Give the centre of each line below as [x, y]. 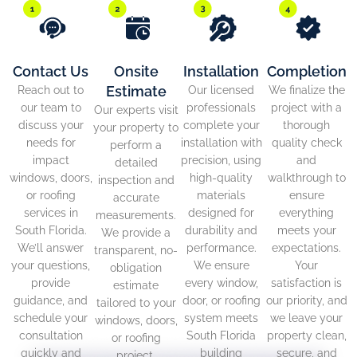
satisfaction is [306, 283]
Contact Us [51, 72]
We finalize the [306, 90]
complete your [221, 126]
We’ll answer [51, 248]
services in [51, 213]
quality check [306, 143]
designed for [221, 213]
